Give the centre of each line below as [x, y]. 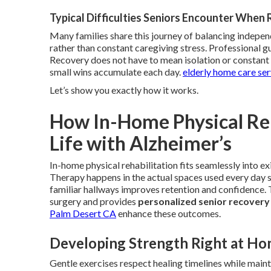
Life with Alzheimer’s [141, 143]
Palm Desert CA [83, 214]
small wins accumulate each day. [116, 72]
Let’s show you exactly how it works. [124, 90]
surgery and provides [94, 201]
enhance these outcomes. [168, 214]
